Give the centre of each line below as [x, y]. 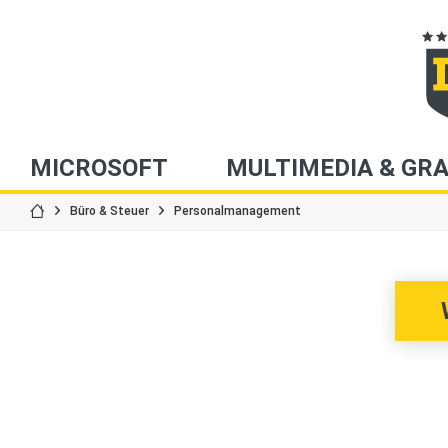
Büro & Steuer [109, 210]
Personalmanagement [237, 210]
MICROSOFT [99, 167]
